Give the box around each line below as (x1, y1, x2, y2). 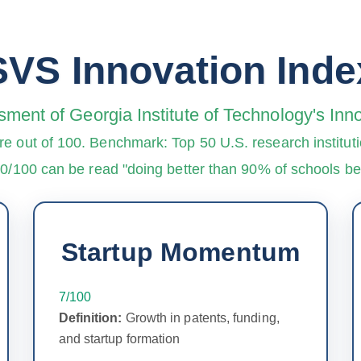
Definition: (58, 310, 122, 325)
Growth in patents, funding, (122, 310, 280, 325)
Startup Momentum (60, 237, 301, 267)
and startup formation (58, 331, 180, 346)
